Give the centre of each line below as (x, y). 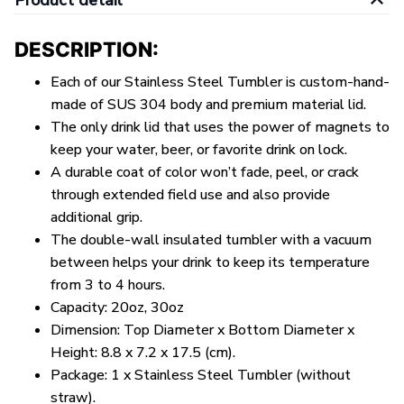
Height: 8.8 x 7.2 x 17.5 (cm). (143, 352)
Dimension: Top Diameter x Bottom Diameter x (202, 330)
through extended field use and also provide (190, 194)
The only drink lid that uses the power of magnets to (220, 127)
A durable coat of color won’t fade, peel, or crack (205, 172)
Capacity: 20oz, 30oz (117, 307)
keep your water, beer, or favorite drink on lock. (199, 149)
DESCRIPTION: (89, 50)
